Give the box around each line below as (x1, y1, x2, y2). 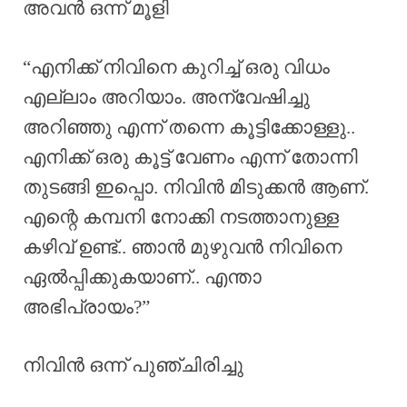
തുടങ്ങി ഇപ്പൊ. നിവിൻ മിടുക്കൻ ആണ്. (23, 175, 369, 198)
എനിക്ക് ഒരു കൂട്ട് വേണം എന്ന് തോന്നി (23, 145, 358, 168)
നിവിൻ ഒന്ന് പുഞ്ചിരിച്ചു (23, 354, 243, 377)
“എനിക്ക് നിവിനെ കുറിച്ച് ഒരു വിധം (23, 55, 330, 78)
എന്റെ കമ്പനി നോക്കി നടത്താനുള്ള (23, 205, 339, 228)
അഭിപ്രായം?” (23, 295, 150, 318)
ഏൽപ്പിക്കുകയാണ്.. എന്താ (23, 265, 262, 288)
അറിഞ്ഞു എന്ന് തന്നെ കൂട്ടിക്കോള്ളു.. (23, 115, 355, 138)
